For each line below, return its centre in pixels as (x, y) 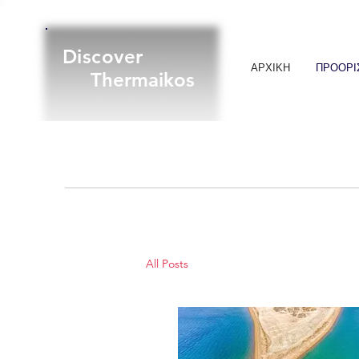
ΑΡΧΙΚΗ (270, 67)
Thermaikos (129, 80)
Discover (103, 56)
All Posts (167, 263)
